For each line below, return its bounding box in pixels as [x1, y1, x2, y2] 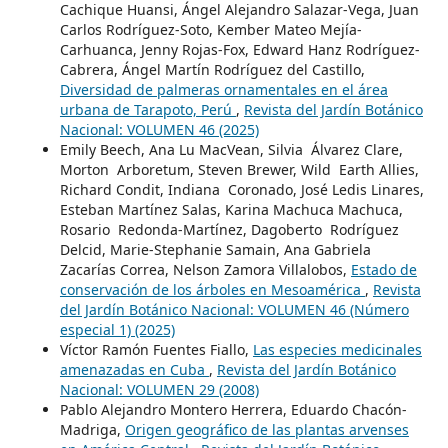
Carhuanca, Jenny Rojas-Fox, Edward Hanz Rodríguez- [59, 40, 420, 60]
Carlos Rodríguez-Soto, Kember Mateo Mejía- [59, 20, 362, 40]
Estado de [350, 260, 417, 280]
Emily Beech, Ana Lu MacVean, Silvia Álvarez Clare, [59, 140, 403, 160]
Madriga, [59, 420, 125, 440]
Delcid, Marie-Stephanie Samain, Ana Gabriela [59, 240, 371, 260]
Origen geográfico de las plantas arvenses [124, 420, 409, 440]
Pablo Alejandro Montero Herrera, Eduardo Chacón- [59, 400, 407, 420]
